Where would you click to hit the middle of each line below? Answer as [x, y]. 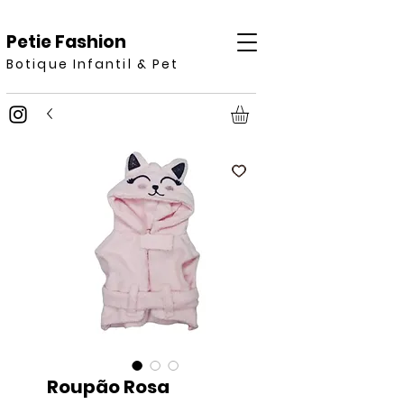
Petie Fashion [66, 42]
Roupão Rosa [108, 387]
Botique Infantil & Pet [93, 64]
